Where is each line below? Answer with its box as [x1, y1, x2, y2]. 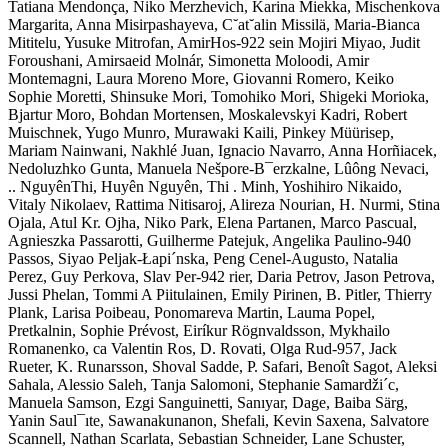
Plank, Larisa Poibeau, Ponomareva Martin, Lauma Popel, [8, 303, 375, 321]
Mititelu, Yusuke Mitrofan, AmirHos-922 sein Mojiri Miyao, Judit [8, 33, 420, 51]
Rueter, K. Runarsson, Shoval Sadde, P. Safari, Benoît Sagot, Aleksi [8, 357, 437, 375]
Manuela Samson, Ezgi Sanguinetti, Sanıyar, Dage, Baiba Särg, [8, 393, 408, 411]
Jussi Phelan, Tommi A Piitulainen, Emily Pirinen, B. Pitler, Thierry [8, 285, 432, 303]
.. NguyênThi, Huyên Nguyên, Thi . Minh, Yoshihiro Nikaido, [8, 177, 402, 195]
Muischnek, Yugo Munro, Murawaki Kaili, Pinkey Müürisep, [8, 123, 394, 141]
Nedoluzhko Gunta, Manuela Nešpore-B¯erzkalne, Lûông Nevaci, [8, 159, 429, 177]
